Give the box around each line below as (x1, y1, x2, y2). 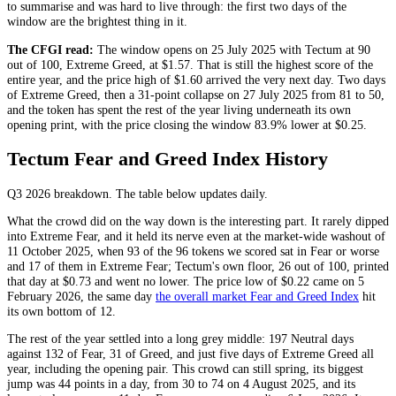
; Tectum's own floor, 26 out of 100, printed (168, 259, 389, 274)
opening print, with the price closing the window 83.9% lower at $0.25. (7, 117, 367, 132)
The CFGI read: (7, 42, 94, 57)
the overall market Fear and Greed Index (156, 289, 359, 304)
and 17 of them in (7, 259, 100, 274)
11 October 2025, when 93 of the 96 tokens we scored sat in (7, 244, 310, 259)
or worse (332, 244, 379, 259)
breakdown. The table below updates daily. (50, 186, 268, 201)
